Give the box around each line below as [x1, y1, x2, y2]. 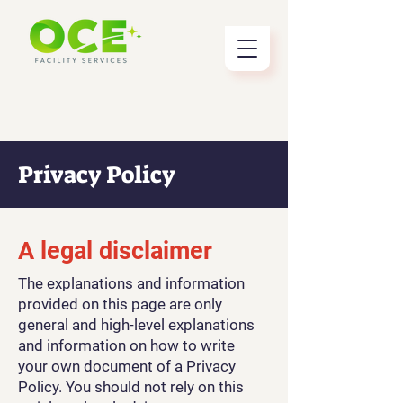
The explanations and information [18, 274, 245, 292]
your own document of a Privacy [18, 357, 236, 375]
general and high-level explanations [18, 316, 255, 334]
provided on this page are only [18, 295, 222, 313]
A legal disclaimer [18, 237, 212, 265]
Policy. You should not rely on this [18, 378, 244, 396]
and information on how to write [18, 336, 235, 354]
